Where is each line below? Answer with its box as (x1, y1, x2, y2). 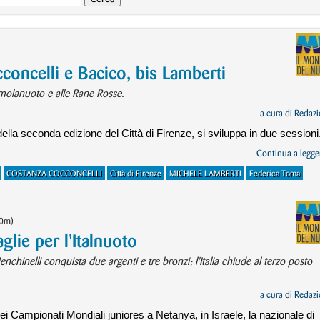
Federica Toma (249, 170, 300, 178)
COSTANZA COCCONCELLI (6, 170, 102, 178)
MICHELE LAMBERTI (169, 170, 241, 178)
